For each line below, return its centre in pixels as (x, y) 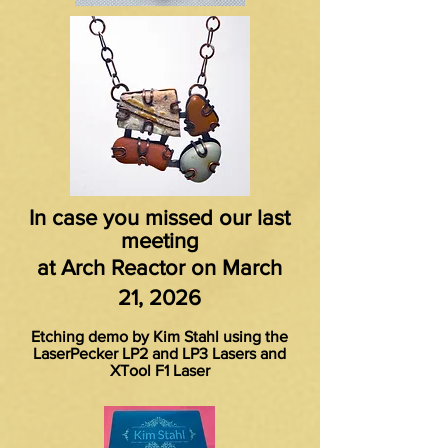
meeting (159, 240)
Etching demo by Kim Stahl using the (159, 336)
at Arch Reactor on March (159, 267)
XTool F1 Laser (159, 370)
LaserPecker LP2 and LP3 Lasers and (159, 353)
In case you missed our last (159, 217)
